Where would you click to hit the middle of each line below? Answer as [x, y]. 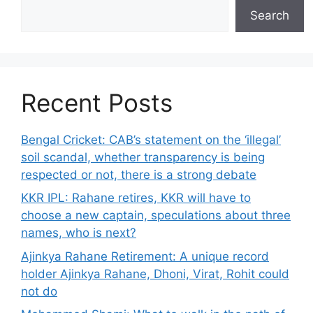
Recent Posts [97, 102]
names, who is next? [79, 233]
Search [270, 15]
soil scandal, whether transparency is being [143, 157]
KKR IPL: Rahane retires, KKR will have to [136, 198]
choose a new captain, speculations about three [156, 216]
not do [39, 291]
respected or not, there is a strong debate [139, 174]
